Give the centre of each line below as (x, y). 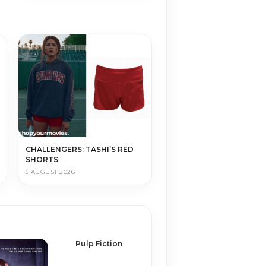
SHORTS (42, 160)
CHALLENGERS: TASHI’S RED (79, 150)
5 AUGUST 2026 (50, 172)
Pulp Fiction (99, 244)
